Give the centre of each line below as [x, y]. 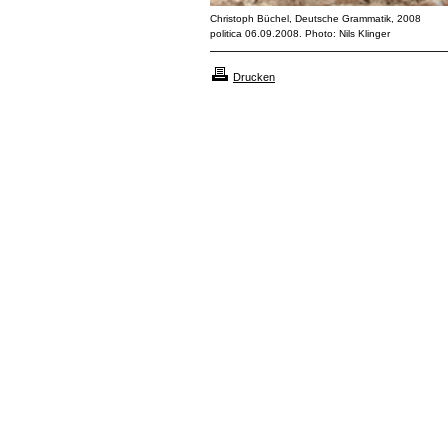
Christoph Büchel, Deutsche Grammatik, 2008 [315, 18]
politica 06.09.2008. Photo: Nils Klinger [300, 33]
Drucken [254, 76]
